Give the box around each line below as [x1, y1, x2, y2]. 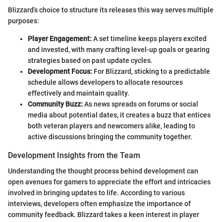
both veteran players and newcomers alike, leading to [28, 121, 195, 130]
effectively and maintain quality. [28, 89, 129, 97]
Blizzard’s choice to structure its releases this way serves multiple [8, 5, 214, 14]
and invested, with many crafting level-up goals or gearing [28, 45, 210, 54]
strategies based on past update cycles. [28, 56, 153, 64]
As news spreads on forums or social [83, 100, 198, 108]
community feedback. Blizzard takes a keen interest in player [8, 211, 199, 219]
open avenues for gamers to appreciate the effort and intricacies [8, 178, 211, 186]
